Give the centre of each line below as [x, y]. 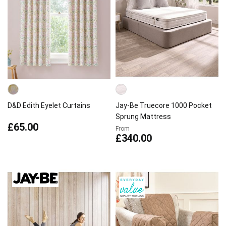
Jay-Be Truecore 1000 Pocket [164, 105]
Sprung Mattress [143, 117]
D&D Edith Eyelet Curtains [49, 105]
